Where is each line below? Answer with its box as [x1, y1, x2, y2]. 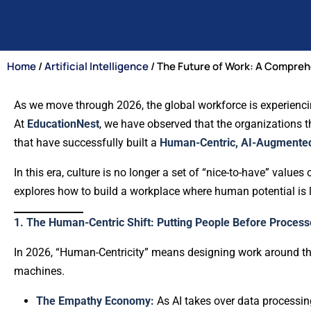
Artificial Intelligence [44, 59, 149, 74]
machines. [14, 264, 65, 278]
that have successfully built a [14, 136, 160, 149]
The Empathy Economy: [36, 294, 154, 308]
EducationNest [27, 117, 99, 131]
